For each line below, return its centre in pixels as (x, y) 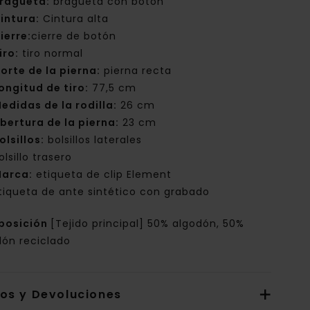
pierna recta (136, 71)
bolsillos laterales (93, 140)
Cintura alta (74, 19)
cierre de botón (74, 36)
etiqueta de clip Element (102, 175)
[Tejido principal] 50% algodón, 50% (148, 224)
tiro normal (51, 54)
